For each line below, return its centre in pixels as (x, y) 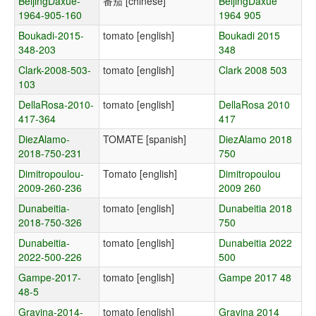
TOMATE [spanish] (145, 139)
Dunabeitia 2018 (255, 208)
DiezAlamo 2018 (255, 139)
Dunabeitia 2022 (255, 243)
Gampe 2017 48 (255, 278)
